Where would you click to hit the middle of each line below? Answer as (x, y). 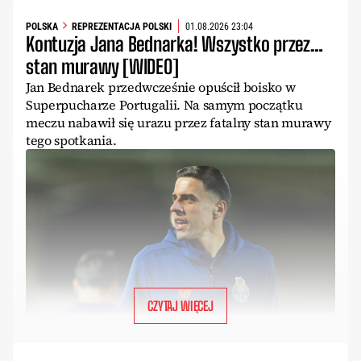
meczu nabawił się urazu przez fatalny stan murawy (178, 123)
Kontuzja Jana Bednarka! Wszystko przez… (174, 44)
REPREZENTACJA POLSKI (122, 26)
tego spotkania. (71, 141)
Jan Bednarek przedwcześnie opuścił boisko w (161, 87)
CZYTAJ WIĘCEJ (180, 305)
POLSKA (42, 26)
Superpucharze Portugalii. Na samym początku (164, 105)
